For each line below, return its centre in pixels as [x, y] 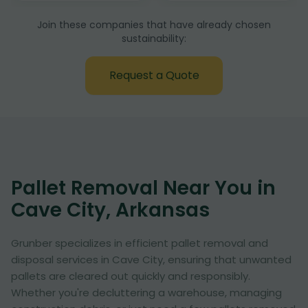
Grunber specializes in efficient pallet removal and [140, 243]
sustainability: [154, 38]
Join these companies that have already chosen [154, 25]
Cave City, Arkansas [110, 210]
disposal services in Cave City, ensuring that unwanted [151, 260]
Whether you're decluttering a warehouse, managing [146, 293]
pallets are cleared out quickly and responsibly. [131, 276]
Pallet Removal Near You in [143, 188]
